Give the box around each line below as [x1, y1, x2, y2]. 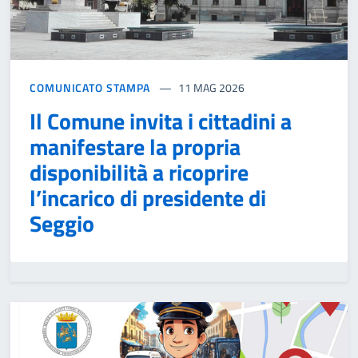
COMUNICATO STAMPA [30, 78, 151, 96]
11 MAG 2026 [178, 78, 245, 96]
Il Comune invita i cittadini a [30, 103, 292, 138]
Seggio [30, 205, 94, 241]
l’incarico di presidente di [30, 180, 266, 215]
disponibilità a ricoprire [30, 154, 249, 189]
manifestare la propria [30, 129, 241, 164]
